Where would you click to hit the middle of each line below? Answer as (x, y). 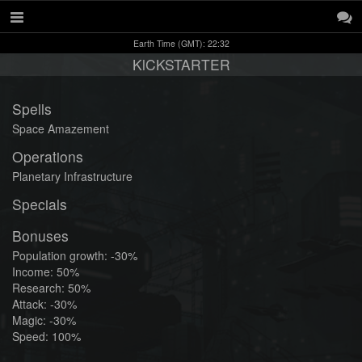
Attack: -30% (44, 304)
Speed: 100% (46, 336)
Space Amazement (61, 128)
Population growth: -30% (75, 255)
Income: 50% (46, 271)
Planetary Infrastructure (72, 176)
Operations (48, 156)
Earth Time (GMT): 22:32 (181, 43)
